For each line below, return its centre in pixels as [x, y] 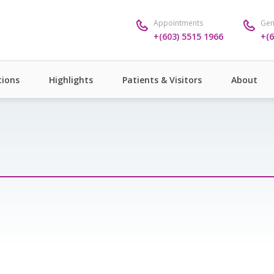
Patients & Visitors [162, 80]
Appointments [178, 23]
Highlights [71, 80]
